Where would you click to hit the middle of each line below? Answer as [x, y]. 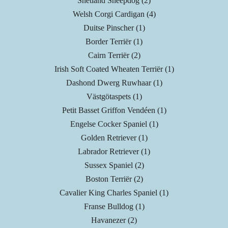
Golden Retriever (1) [114, 138]
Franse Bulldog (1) [114, 207]
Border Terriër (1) [114, 42]
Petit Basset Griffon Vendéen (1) [114, 110]
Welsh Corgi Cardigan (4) [114, 14]
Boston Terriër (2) [114, 179]
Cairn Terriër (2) [114, 55]
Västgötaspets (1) [114, 97]
